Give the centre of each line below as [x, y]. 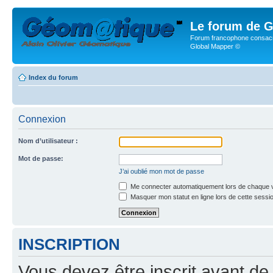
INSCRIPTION [69, 244]
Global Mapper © [215, 46]
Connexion [42, 119]
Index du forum [53, 77]
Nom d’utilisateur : [48, 140]
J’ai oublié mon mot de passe [161, 171]
